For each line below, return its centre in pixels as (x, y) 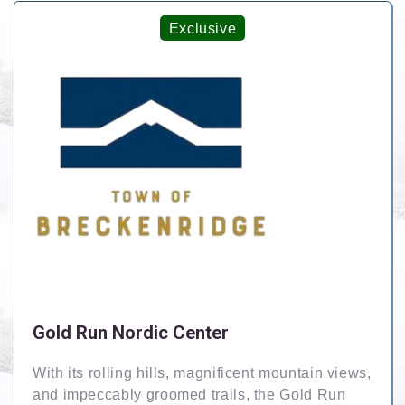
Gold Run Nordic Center (131, 333)
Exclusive (202, 28)
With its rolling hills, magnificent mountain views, (202, 373)
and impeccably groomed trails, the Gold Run (189, 395)
